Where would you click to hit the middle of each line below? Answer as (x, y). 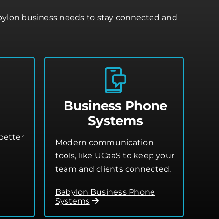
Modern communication (104, 142)
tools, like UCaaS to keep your (115, 155)
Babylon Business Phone (105, 192)
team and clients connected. (113, 169)
